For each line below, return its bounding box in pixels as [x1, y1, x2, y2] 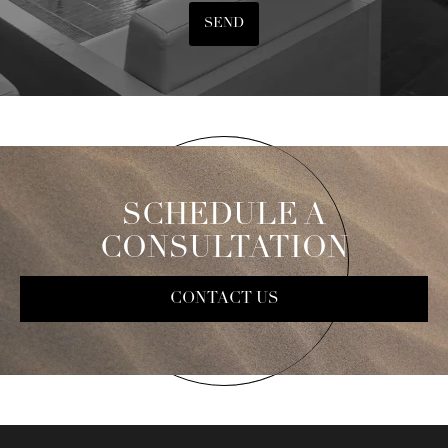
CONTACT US [169, 290, 279, 307]
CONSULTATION [99, 233, 349, 265]
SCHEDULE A [122, 200, 326, 232]
